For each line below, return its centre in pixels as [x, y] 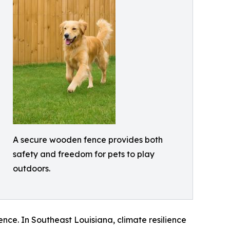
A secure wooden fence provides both [88, 140]
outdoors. [32, 169]
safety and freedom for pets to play [84, 154]
